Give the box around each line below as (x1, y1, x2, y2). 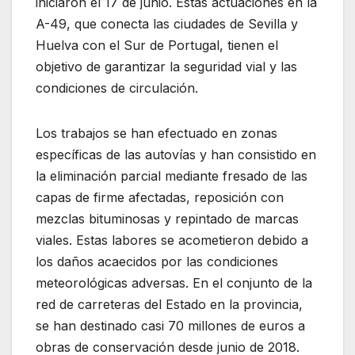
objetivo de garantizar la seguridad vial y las (36, 59, 297, 75)
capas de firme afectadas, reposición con (36, 189, 284, 206)
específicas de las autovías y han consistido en (36, 147, 316, 163)
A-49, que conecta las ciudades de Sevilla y (36, 16, 298, 32)
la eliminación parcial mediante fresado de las (36, 168, 307, 185)
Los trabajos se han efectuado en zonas (36, 125, 277, 142)
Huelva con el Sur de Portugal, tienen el (36, 37, 278, 54)
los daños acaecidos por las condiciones (36, 254, 278, 270)
